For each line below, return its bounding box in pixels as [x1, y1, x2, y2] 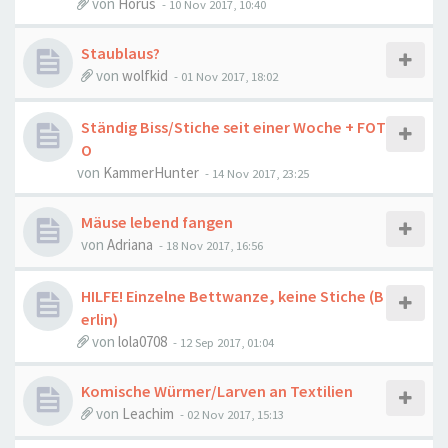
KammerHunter [103, 163, 199, 182]
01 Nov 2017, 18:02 [181, 68, 278, 84]
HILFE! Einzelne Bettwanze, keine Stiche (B [81, 286, 384, 306]
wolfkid [122, 66, 168, 85]
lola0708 [118, 332, 167, 351]
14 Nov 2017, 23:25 [212, 165, 309, 181]
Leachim [122, 404, 174, 423]
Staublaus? [81, 43, 160, 63]
